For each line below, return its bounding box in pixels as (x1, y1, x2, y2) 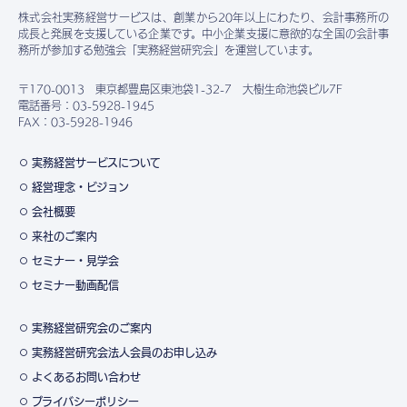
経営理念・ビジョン (32, 181, 129, 193)
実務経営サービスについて (32, 156, 161, 168)
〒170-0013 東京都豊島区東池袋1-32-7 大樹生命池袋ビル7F (18, 83, 342, 94)
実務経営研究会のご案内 (32, 322, 152, 333)
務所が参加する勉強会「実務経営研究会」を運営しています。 (18, 45, 319, 56)
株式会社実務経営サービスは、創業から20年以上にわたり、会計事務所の (18, 12, 389, 24)
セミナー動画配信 (32, 279, 119, 291)
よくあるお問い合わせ (32, 371, 141, 382)
